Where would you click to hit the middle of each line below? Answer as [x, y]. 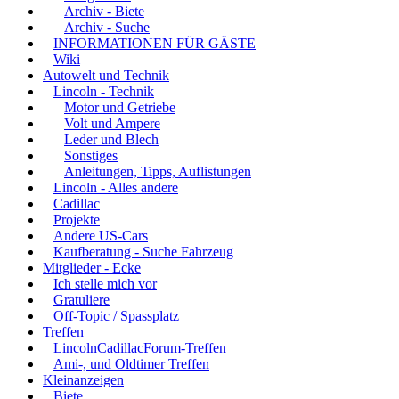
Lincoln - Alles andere [116, 188]
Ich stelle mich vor [105, 284]
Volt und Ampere [112, 124]
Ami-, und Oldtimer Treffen [131, 364]
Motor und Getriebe [120, 108]
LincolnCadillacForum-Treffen [140, 348]
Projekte [77, 220]
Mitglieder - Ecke [92, 268]
